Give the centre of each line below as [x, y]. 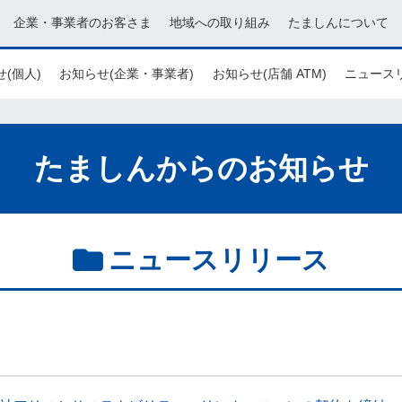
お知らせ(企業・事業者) [126, 74]
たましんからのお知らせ [201, 168]
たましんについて [338, 22]
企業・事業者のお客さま [83, 22]
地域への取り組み [220, 22]
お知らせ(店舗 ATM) [269, 74]
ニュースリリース [219, 260]
